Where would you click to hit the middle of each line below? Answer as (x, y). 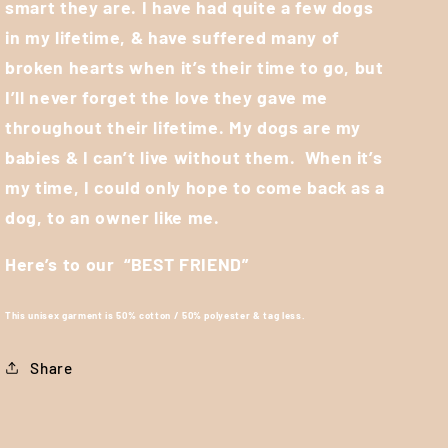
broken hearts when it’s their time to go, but (194, 66)
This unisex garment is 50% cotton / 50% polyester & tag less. (157, 314)
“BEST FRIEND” (186, 264)
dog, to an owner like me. (112, 216)
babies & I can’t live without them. (150, 156)
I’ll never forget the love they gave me (166, 96)
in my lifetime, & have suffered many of (172, 36)
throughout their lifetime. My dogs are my (183, 126)
